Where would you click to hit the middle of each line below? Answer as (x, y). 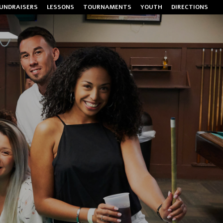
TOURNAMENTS (107, 7)
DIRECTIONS (190, 7)
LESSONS (60, 7)
